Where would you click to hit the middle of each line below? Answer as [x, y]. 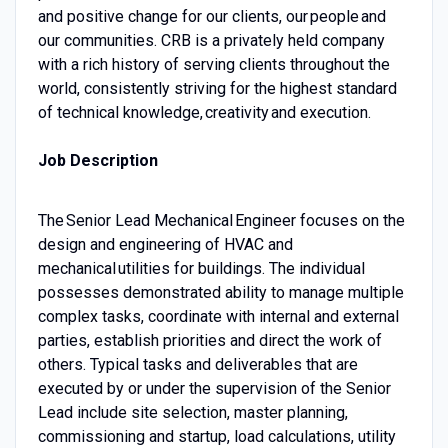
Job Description [97, 160]
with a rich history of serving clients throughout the [213, 64]
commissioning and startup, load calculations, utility [216, 436]
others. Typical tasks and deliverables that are [197, 364]
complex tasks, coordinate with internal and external [218, 316]
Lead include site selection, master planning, [192, 412]
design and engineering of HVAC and [165, 244]
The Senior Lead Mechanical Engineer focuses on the [221, 220]
